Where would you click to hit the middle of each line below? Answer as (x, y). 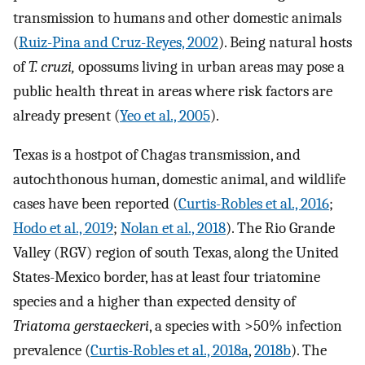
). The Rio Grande (280, 229)
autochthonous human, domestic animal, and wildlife (179, 180)
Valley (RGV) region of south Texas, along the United (176, 253)
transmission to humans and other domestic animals (177, 18)
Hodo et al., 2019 (63, 229)
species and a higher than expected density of (154, 302)
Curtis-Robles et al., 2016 (254, 204)
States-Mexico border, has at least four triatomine (167, 277)
